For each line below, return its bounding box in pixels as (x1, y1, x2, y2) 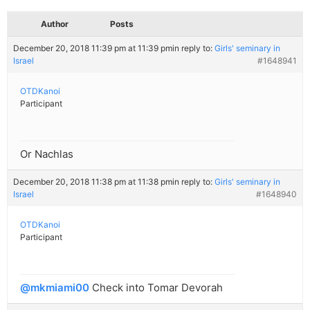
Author (41, 19, 69, 30)
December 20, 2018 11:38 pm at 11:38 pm (13, 176, 172, 188)
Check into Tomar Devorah (89, 281, 223, 295)
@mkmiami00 (20, 281, 89, 295)
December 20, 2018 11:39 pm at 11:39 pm (13, 43, 172, 54)
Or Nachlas (20, 147, 73, 161)
